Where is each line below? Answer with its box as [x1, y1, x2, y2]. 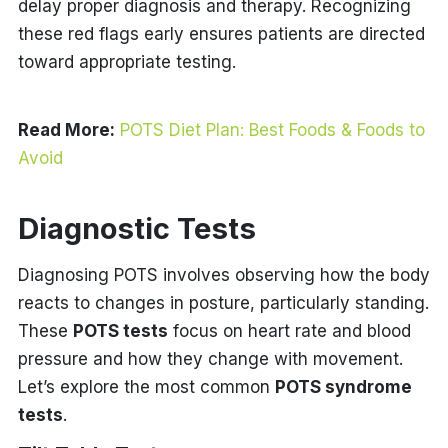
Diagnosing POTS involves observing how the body [17, 264, 430, 285]
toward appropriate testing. [17, 51, 236, 72]
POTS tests [72, 320, 168, 341]
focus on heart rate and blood [167, 320, 411, 341]
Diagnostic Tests [17, 210, 256, 246]
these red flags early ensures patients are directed [17, 23, 425, 44]
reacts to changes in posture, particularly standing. [17, 292, 429, 313]
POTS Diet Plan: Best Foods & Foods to [119, 119, 425, 140]
